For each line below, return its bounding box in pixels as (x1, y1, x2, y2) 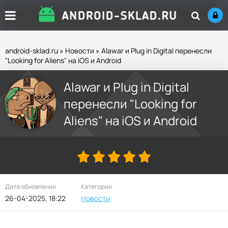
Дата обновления (5, 182, 56, 191)
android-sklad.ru (5, 46, 58, 55)
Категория (81, 182, 112, 191)
